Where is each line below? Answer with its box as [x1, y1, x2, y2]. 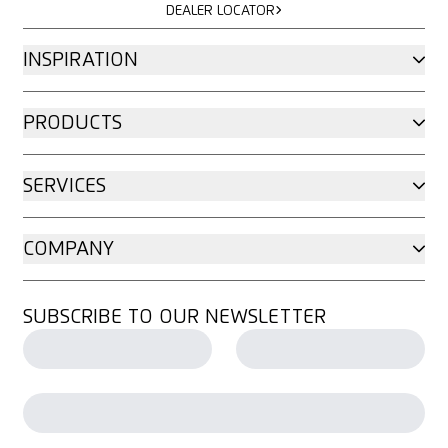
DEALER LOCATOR [165, 3, 275, 18]
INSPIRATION [22, 49, 138, 70]
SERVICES [22, 175, 106, 196]
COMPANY [22, 238, 114, 259]
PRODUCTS [22, 112, 122, 133]
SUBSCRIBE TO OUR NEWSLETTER [22, 306, 326, 327]
